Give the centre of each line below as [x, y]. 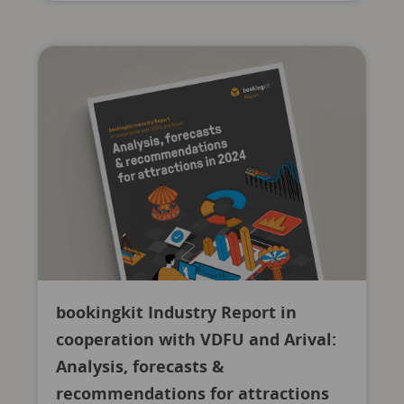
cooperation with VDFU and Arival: [196, 339]
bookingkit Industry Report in [176, 312]
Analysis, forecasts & [140, 366]
